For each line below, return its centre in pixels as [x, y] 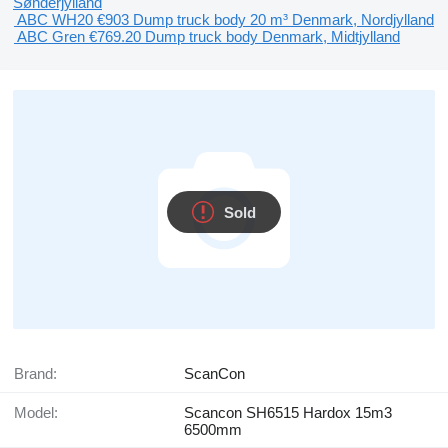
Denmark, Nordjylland [363, 19]
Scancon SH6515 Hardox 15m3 [288, 412]
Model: [42, 412]
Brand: [40, 373]
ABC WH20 [55, 19]
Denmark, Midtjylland [331, 36]
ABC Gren [51, 36]
